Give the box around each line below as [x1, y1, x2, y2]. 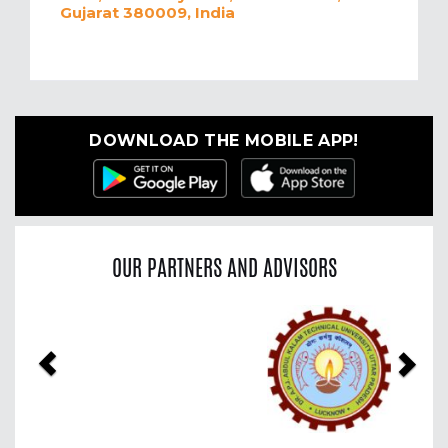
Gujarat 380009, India [60, 3, 235, 23]
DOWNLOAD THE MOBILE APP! [89, 131, 359, 151]
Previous [34, 304, 139, 335]
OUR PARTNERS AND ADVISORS [111, 251, 337, 284]
